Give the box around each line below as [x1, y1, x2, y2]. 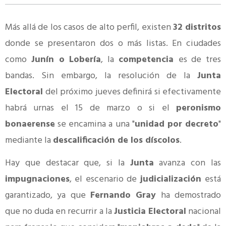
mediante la [5, 133, 53, 148]
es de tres [178, 52, 221, 67]
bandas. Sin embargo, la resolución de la [5, 68, 197, 83]
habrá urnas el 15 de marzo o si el [5, 100, 176, 116]
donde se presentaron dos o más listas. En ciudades [5, 36, 221, 51]
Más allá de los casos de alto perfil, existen [5, 20, 174, 35]
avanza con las [153, 155, 221, 171]
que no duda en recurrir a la [5, 204, 114, 219]
